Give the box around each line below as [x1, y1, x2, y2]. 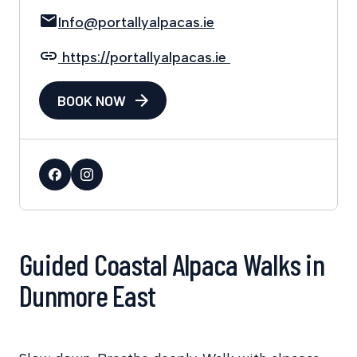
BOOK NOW [57, 91, 126, 109]
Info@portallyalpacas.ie [58, 13, 214, 31]
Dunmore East [19, 277, 156, 312]
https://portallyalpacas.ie [58, 48, 230, 66]
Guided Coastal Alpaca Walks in [19, 245, 324, 281]
